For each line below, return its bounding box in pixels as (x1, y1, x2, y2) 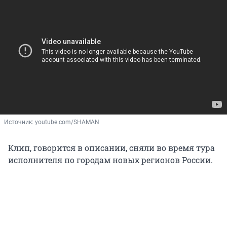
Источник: (4, 119, 35, 126)
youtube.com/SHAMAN (35, 119, 99, 126)
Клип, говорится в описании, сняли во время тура (8, 142, 215, 154)
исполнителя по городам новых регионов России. (8, 155, 213, 166)
